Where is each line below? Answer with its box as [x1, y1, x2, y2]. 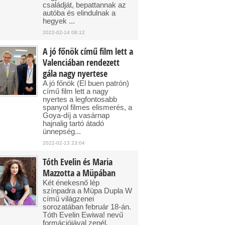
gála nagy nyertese [43, 67, 107, 80]
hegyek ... [43, 17, 75, 25]
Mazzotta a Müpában [43, 167, 116, 179]
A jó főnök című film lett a [43, 45, 133, 58]
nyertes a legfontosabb [43, 95, 117, 103]
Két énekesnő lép [43, 178, 99, 187]
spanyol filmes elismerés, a [43, 103, 132, 111]
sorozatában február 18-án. [43, 202, 131, 211]
